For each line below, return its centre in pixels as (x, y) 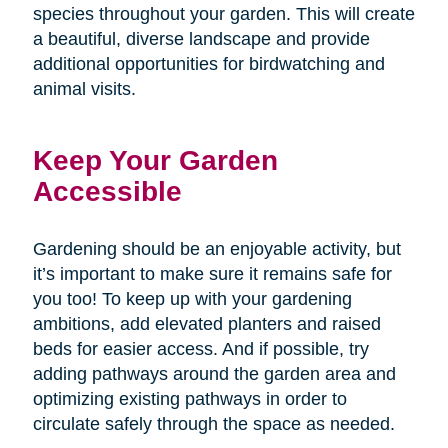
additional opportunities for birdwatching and (208, 63)
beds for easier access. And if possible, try (200, 348)
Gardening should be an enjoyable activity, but (216, 248)
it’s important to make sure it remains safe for (212, 273)
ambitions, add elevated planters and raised (206, 323)
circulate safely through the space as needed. (213, 423)
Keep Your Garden (155, 159)
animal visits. (84, 88)
